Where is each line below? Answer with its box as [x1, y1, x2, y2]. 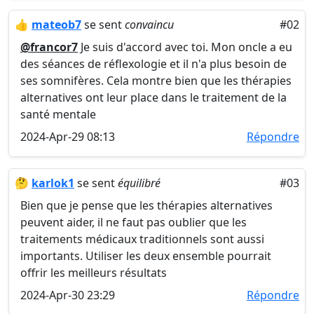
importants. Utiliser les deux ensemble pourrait [20, 248, 271, 264]
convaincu [125, 17, 174, 32]
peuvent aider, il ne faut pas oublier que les [20, 214, 247, 230]
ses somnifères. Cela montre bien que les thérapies [20, 73, 292, 88]
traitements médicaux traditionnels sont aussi [20, 231, 264, 247]
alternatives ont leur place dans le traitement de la [20, 90, 287, 105]
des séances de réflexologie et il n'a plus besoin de [20, 56, 287, 71]
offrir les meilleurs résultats [20, 265, 167, 280]
